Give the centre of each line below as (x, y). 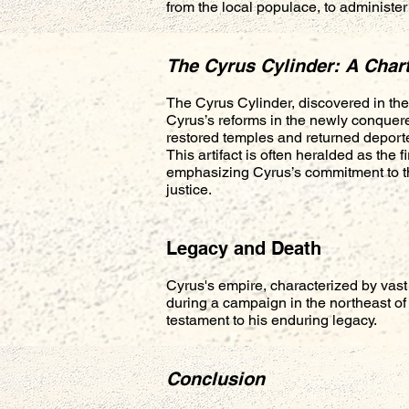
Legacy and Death (244, 248)
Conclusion (215, 379)
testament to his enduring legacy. (272, 320)
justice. (189, 189)
